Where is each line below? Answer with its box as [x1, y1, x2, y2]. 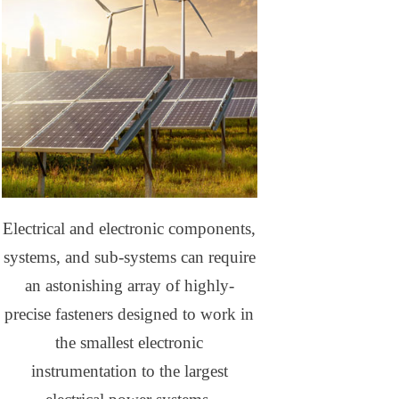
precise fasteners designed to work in [4, 305, 255, 324]
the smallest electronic [55, 333, 204, 353]
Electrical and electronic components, [3, 219, 256, 239]
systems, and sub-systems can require [3, 248, 256, 267]
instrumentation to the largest [30, 362, 228, 381]
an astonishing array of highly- [24, 276, 234, 296]
